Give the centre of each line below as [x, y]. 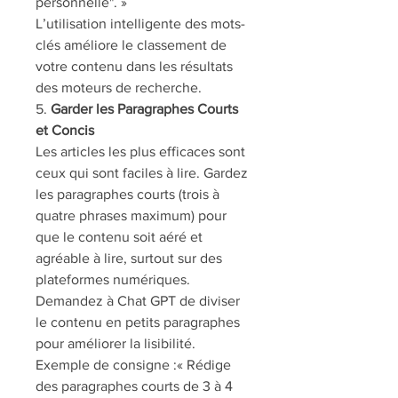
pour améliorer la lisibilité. [115, 343]
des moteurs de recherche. [119, 88]
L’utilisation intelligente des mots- [140, 24]
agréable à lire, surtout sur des [129, 258]
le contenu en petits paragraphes [138, 322]
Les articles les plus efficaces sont [140, 151]
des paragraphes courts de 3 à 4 [134, 386]
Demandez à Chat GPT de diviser [138, 301]
